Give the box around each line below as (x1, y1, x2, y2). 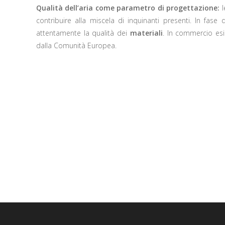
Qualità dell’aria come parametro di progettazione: (36, 3, 220, 13)
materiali (130, 28, 163, 38)
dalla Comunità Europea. (36, 40, 117, 50)
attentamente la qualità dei (36, 28, 130, 38)
